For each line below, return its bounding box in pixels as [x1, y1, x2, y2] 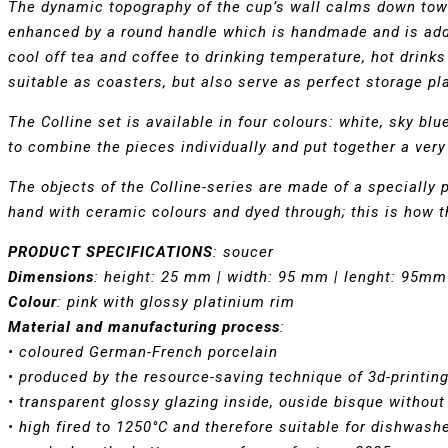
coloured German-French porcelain [19, 343, 278, 362]
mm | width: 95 [179, 268, 296, 287]
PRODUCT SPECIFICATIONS [8, 243, 213, 262]
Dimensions [8, 268, 94, 287]
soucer [223, 243, 279, 262]
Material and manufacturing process [8, 318, 280, 337]
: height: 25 [94, 268, 179, 287]
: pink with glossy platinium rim [57, 293, 295, 312]
